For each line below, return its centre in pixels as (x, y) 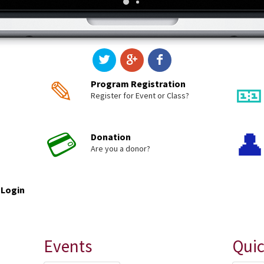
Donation (111, 137)
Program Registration (138, 84)
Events (68, 246)
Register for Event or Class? (140, 95)
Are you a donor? (121, 148)
